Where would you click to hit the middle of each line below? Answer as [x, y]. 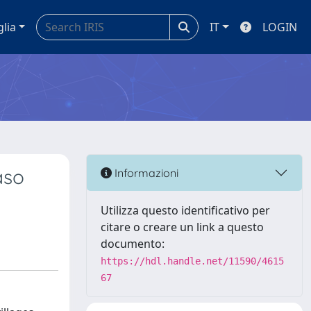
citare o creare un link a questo [182, 227]
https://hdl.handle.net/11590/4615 [192, 261]
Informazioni [145, 173]
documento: [133, 244]
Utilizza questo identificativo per [185, 210]
